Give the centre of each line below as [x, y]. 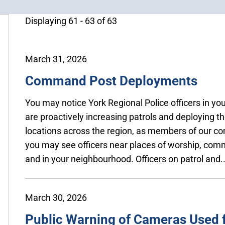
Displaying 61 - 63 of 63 [71, 21]
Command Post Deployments [111, 81]
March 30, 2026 [56, 197]
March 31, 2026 [56, 59]
